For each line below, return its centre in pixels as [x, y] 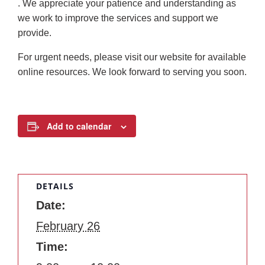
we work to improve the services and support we [118, 18]
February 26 [68, 226]
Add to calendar [79, 126]
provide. [35, 33]
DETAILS [55, 186]
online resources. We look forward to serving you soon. [132, 72]
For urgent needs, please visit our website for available [132, 57]
